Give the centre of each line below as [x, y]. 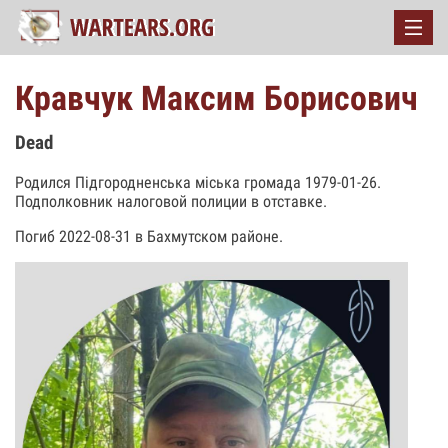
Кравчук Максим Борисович [216, 98]
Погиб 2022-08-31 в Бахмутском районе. [149, 236]
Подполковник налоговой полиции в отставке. [171, 201]
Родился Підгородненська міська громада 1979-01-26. [198, 182]
